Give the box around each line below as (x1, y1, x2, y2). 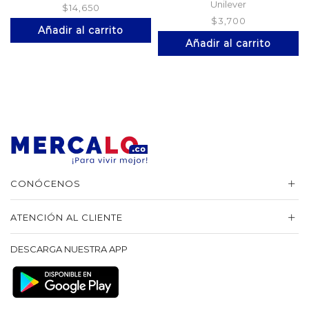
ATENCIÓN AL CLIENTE (10, 212, 123, 223)
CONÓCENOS (10, 178, 81, 190)
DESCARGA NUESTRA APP (10, 243, 128, 255)
